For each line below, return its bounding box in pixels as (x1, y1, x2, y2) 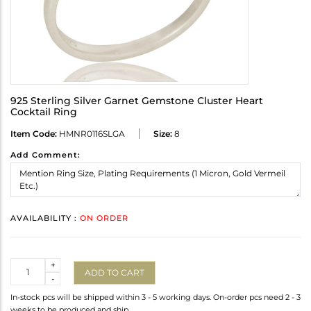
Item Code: (10, 128, 57, 140)
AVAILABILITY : (10, 213, 80, 224)
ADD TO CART (85, 267, 144, 278)
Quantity (10, 259, 47, 270)
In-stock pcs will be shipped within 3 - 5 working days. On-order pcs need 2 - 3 (10, 292, 301, 303)
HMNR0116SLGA (57, 128, 125, 140)
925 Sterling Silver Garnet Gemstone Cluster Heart (10, 94, 263, 108)
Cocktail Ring (10, 106, 77, 119)
